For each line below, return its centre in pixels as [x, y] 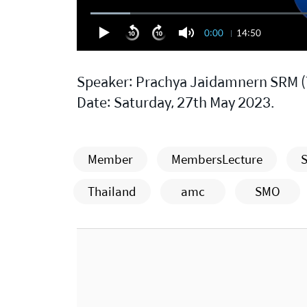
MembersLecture [217, 159]
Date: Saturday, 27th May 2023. [176, 102]
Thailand [112, 192]
